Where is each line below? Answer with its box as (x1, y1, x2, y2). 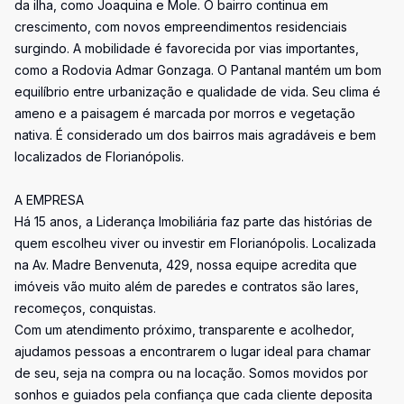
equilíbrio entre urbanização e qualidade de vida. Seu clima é (14, 84, 381, 99)
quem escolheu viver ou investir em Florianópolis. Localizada (14, 235, 376, 251)
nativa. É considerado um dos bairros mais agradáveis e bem (14, 127, 376, 142)
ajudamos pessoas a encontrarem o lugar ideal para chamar (14, 344, 371, 359)
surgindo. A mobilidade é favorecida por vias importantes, (14, 41, 359, 56)
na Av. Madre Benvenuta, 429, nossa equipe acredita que (14, 257, 357, 272)
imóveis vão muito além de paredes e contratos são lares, (14, 279, 359, 294)
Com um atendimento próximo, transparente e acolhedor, (14, 322, 354, 337)
